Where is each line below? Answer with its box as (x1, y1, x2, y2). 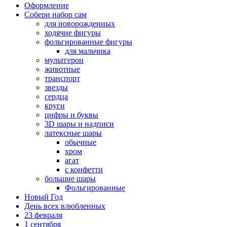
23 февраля (24, 210, 62, 219)
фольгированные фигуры (45, 37, 132, 46)
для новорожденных (45, 19, 115, 28)
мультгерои (45, 55, 84, 64)
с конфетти (65, 165, 103, 174)
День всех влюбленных (24, 201, 105, 210)
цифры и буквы (45, 110, 98, 119)
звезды (45, 83, 68, 92)
